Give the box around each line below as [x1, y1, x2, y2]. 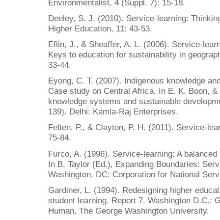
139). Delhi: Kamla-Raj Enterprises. [48, 107, 178, 117]
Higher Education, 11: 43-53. [48, 23, 152, 33]
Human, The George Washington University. [48, 205, 209, 216]
